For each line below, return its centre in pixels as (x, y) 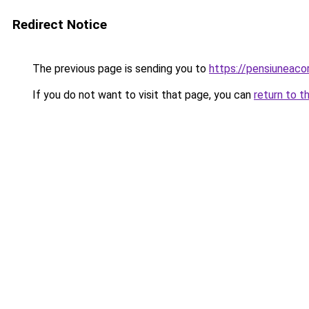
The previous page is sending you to (119, 69)
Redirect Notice (60, 24)
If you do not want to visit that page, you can (142, 95)
